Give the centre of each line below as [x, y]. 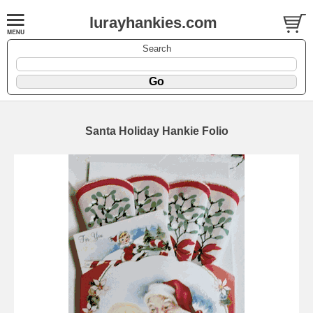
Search [156, 48]
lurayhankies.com [153, 23]
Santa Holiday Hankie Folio [156, 131]
